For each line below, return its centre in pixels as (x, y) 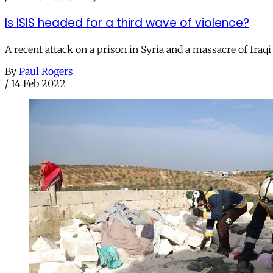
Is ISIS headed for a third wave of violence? (127, 23)
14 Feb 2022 (38, 83)
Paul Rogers (46, 71)
